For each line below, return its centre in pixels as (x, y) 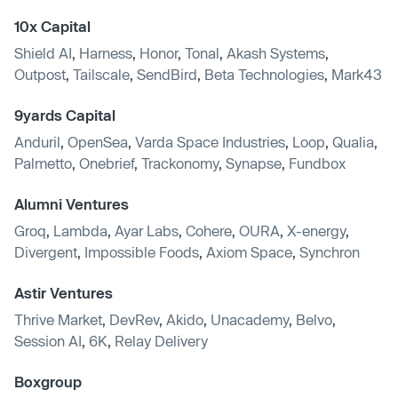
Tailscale (101, 74)
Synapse (254, 163)
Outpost (40, 74)
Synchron (330, 251)
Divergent (46, 251)
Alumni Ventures (72, 203)
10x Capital (52, 26)
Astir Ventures (64, 292)
